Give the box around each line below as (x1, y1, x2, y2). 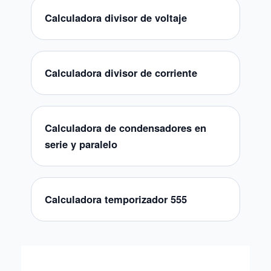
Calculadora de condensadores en (45, 120, 206, 135)
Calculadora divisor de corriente (45, 65, 197, 80)
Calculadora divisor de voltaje (45, 10, 187, 25)
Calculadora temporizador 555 (45, 192, 187, 206)
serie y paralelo (45, 137, 117, 151)
